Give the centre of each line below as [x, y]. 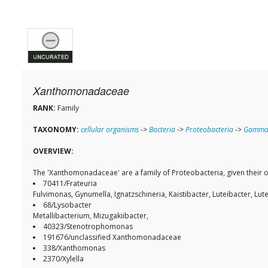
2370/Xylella [64, 259]
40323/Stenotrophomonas [88, 227]
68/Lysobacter [67, 205]
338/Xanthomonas [74, 248]
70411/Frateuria [70, 184]
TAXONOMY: [56, 130]
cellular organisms [110, 130]
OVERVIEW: [53, 151]
